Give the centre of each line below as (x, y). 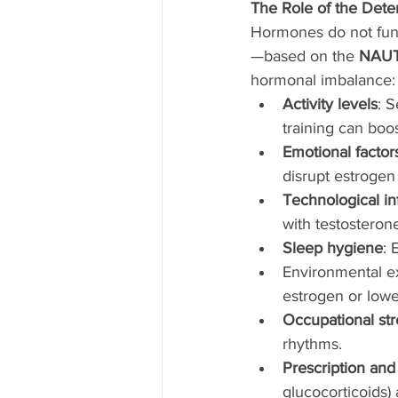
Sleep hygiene (333, 248)
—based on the (305, 56)
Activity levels (330, 104)
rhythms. (312, 344)
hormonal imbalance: (323, 80)
